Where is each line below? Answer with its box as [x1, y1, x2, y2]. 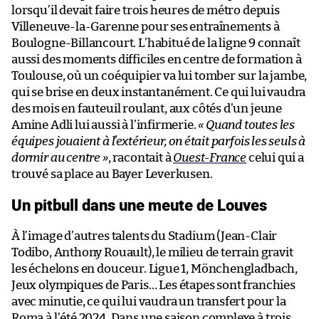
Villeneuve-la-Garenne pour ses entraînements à [11, 20, 280, 33]
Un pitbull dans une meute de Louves [11, 193, 267, 216]
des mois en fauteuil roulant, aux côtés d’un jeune [11, 102, 283, 115]
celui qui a [246, 151, 304, 164]
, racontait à [108, 151, 174, 164]
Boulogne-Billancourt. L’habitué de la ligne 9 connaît [11, 36, 300, 49]
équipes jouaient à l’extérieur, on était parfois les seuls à [11, 135, 306, 147]
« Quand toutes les [198, 118, 296, 131]
